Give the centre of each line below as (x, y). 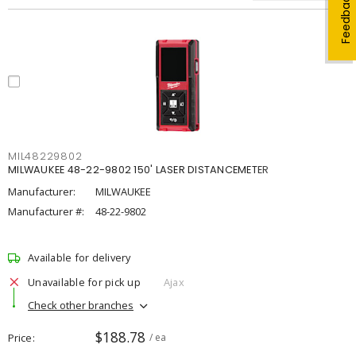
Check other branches (81, 305)
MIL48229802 (45, 156)
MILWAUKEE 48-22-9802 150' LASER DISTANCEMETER (139, 170)
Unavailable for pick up (84, 282)
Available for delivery (79, 257)
